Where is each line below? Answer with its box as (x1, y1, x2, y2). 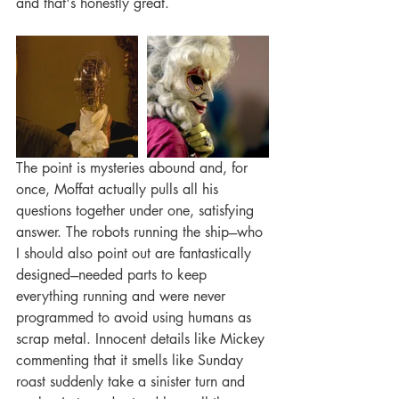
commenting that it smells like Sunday (16, 351, 248, 370)
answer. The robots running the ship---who (16, 223, 267, 242)
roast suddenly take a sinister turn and (16, 372, 249, 392)
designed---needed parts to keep (16, 265, 211, 285)
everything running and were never (16, 287, 230, 306)
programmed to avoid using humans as (16, 308, 256, 328)
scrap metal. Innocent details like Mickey (16, 330, 269, 349)
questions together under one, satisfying (16, 201, 258, 221)
